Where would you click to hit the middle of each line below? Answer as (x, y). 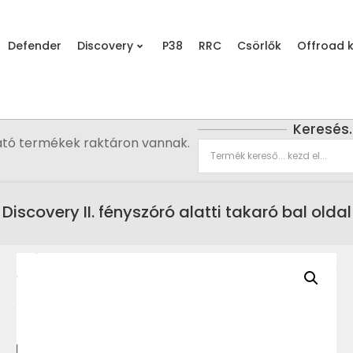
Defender (35, 46)
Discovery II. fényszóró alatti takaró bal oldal (176, 212)
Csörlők (259, 46)
